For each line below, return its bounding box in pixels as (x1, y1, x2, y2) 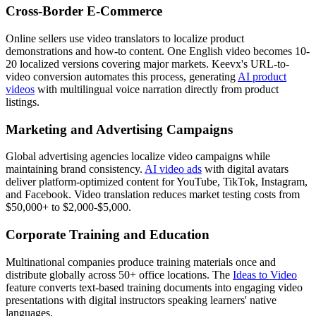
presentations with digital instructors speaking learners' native (6, 293, 276, 306)
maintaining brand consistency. (6, 163, 145, 176)
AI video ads (145, 163, 202, 176)
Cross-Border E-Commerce (6, 4, 162, 19)
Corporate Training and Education (6, 227, 209, 243)
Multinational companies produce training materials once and (6, 255, 276, 268)
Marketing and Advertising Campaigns (6, 121, 233, 137)
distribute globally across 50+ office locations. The (6, 268, 233, 281)
